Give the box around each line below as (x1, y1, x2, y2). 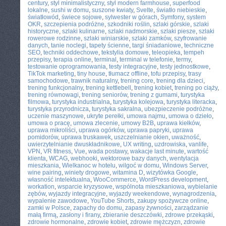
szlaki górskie (153, 21, 190, 28)
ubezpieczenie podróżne (144, 105, 212, 112)
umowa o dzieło (168, 112, 212, 120)
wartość (187, 148, 208, 155)
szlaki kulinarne (62, 28, 105, 35)
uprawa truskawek (61, 134, 111, 141)
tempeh (184, 49, 204, 56)
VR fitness (43, 148, 71, 155)
